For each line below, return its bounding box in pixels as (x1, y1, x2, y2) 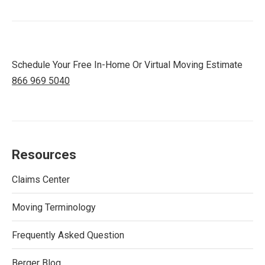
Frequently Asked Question (12, 230, 124, 241)
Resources (12, 147, 76, 162)
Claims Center (12, 174, 70, 185)
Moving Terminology (12, 202, 96, 213)
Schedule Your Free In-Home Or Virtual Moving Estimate (12, 59, 243, 70)
